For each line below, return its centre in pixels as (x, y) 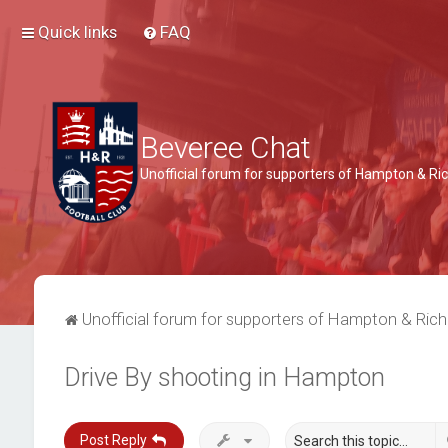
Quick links (77, 32)
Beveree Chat (225, 147)
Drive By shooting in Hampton (224, 377)
